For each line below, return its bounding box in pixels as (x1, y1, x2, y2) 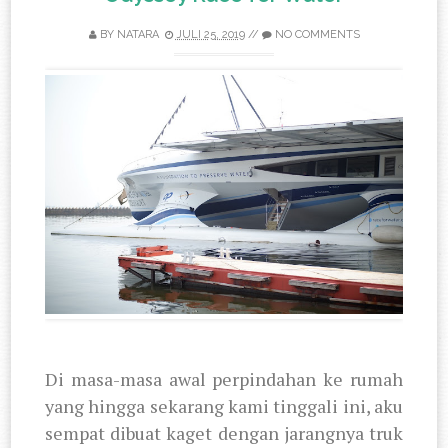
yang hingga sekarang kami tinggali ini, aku (45, 393, 403, 418)
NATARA (116, 28, 159, 42)
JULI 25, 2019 (175, 28, 245, 42)
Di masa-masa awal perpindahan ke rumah (45, 366, 403, 391)
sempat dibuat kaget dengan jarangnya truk (45, 420, 403, 445)
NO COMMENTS (274, 28, 360, 42)
